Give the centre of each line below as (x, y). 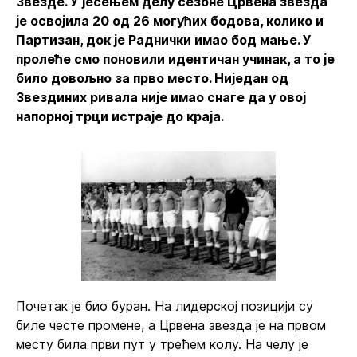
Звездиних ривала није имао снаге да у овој (161, 97)
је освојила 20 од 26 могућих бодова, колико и (170, 21)
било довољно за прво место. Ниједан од (152, 78)
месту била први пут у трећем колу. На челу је (162, 344)
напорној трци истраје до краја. (120, 116)
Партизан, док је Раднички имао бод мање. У (164, 40)
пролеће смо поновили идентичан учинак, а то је (175, 59)
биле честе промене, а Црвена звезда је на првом (171, 325)
